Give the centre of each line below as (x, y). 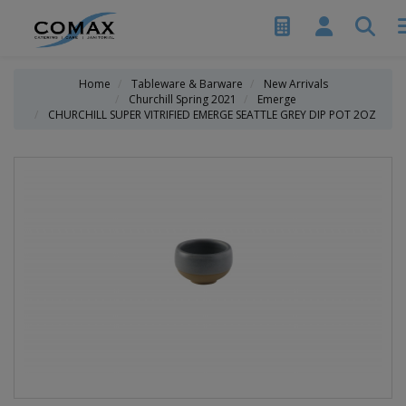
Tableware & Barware (187, 84)
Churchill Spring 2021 (182, 99)
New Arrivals (295, 84)
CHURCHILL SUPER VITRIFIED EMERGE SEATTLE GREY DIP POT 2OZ (212, 115)
